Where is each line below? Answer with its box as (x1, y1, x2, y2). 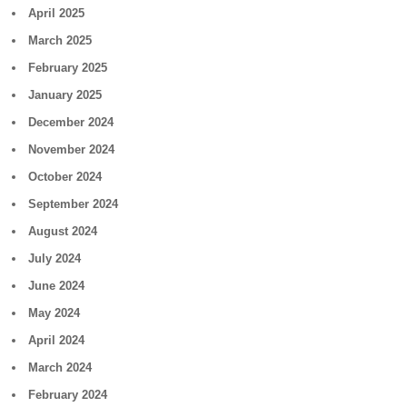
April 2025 (28, 6, 85, 20)
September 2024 (28, 197, 119, 211)
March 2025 (28, 34, 93, 47)
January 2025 (28, 88, 103, 102)
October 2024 (28, 170, 103, 184)
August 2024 (28, 224, 98, 238)
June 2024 (28, 279, 85, 293)
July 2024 (28, 252, 82, 265)
